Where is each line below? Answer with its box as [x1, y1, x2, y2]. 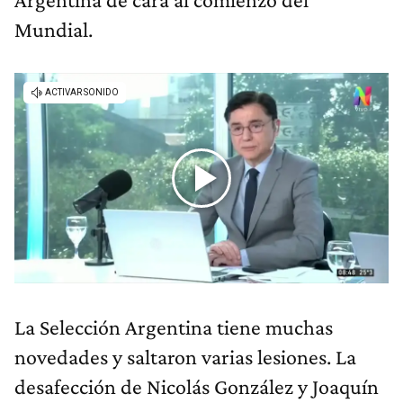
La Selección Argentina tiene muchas [14, 315, 333, 340]
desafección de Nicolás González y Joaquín [14, 374, 379, 399]
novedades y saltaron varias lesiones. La [14, 345, 356, 370]
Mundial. [14, 17, 93, 42]
